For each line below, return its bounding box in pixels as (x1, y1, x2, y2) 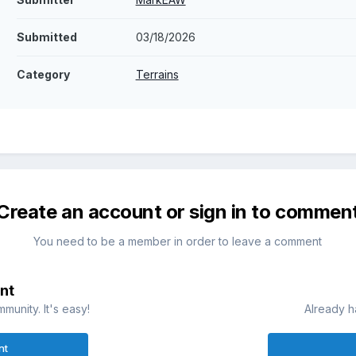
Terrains (135, 68, 179, 82)
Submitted (16, 30, 77, 44)
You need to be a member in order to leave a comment (33, 234, 323, 249)
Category (16, 68, 70, 82)
